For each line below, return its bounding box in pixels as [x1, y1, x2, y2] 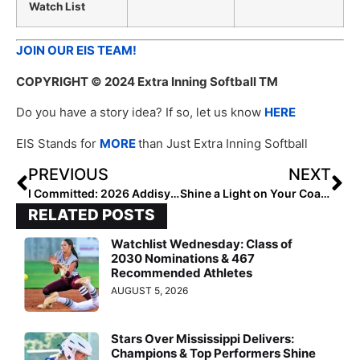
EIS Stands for [16, 135, 100, 151]
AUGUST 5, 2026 [111, 284, 189, 297]
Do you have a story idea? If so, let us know [16, 104, 264, 121]
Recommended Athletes [111, 264, 253, 280]
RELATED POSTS [28, 205, 155, 224]
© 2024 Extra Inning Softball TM [88, 73, 278, 89]
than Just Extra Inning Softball [138, 135, 308, 151]
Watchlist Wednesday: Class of [111, 235, 293, 252]
